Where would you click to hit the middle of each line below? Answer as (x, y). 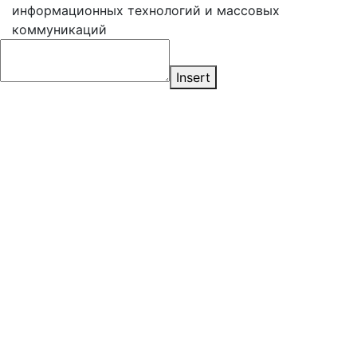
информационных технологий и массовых (146, 10)
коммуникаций (59, 29)
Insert (193, 77)
